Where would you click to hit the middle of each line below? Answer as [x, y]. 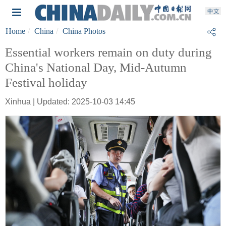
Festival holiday [46, 82]
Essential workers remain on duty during [108, 52]
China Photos [84, 31]
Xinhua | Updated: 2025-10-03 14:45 [70, 102]
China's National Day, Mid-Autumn [96, 67]
